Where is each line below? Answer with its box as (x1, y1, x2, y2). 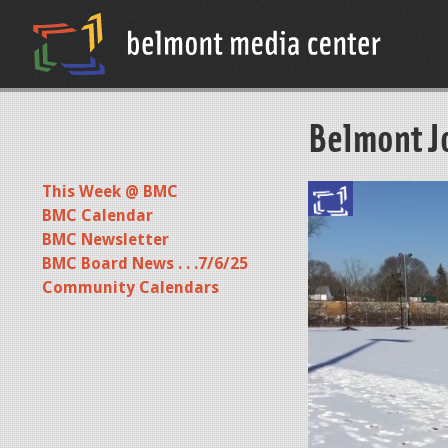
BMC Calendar (42, 206, 153, 225)
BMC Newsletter (42, 230, 169, 249)
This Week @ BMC (42, 182, 178, 201)
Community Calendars (42, 278, 219, 297)
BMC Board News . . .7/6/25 (42, 254, 248, 273)
